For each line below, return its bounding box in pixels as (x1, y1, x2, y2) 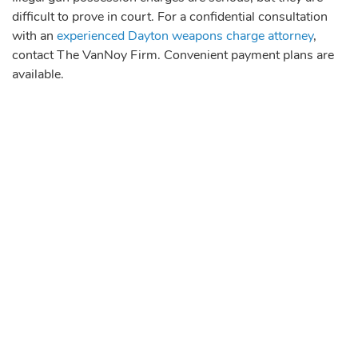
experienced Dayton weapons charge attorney (57, 26, 313, 45)
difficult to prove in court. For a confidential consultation (12, 7, 328, 26)
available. (12, 65, 64, 83)
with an (12, 26, 57, 45)
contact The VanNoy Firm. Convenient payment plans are (12, 46, 334, 64)
